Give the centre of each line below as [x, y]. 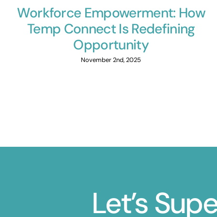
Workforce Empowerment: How [111, 13]
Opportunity [111, 45]
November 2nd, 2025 [111, 60]
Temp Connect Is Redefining [111, 29]
